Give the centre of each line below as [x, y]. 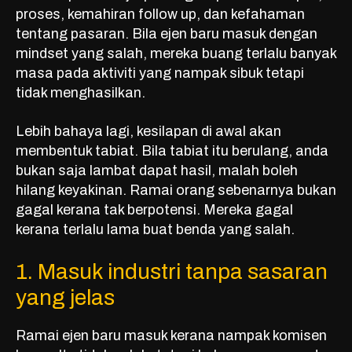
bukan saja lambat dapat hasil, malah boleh [157, 171]
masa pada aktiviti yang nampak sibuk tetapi [160, 73]
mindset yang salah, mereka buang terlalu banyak [176, 54]
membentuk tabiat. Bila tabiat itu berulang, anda [172, 151]
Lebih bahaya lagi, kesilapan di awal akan [148, 132]
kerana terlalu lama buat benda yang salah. [155, 230]
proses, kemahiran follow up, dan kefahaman [160, 15]
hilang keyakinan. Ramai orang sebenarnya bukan [176, 191]
